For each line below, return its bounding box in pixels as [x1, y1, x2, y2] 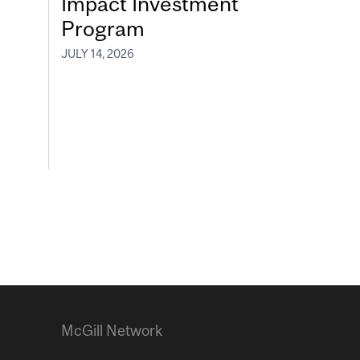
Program [61, 15, 145, 41]
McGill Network [61, 322, 162, 340]
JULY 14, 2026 [61, 47, 134, 61]
